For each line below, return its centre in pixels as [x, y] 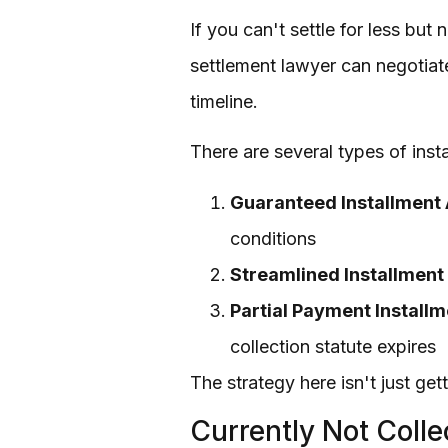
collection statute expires [333, 346]
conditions [273, 238]
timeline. [224, 102]
